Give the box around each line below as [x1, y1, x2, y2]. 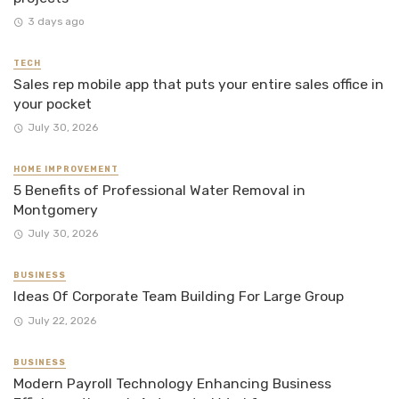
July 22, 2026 [27, 313, 96, 327]
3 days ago [27, 14, 85, 28]
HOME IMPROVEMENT [13, 165, 118, 175]
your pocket [13, 94, 92, 112]
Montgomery [13, 201, 98, 219]
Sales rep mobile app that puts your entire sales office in [13, 75, 384, 93]
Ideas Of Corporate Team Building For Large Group [13, 288, 344, 305]
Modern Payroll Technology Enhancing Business [13, 374, 331, 392]
